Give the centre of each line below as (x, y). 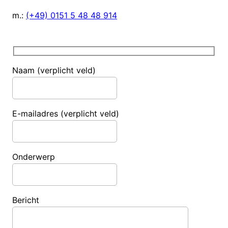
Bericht (26, 200)
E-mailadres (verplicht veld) (66, 114)
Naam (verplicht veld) (54, 70)
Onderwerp (34, 157)
